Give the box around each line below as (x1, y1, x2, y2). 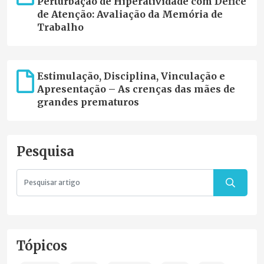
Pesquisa (16, 144, 74, 160)
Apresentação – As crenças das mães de (37, 83, 235, 95)
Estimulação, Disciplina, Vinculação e (37, 70, 225, 82)
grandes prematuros (37, 96, 139, 108)
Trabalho (37, 21, 84, 34)
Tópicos (16, 238, 67, 255)
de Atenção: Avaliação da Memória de (37, 8, 223, 21)
